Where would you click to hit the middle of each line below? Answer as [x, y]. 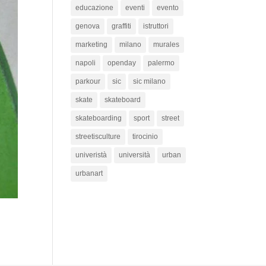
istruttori [156, 26]
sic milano [150, 81]
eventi [135, 8]
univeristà [91, 155]
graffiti [122, 26]
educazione [95, 8]
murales [167, 45]
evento [168, 8]
